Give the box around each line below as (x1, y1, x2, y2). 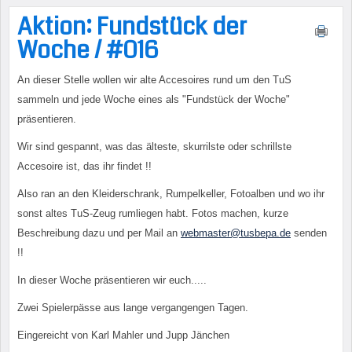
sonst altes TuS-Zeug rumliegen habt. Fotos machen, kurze (17, 207, 288, 219)
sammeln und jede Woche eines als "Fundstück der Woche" (17, 93, 290, 105)
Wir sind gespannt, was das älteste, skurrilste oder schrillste (17, 141, 291, 152)
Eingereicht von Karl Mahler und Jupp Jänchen (17, 329, 229, 341)
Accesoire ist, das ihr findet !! (17, 160, 152, 172)
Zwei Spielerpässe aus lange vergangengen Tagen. (17, 302, 248, 313)
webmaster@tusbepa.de (181, 227, 291, 239)
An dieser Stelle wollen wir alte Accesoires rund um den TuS (17, 74, 291, 86)
